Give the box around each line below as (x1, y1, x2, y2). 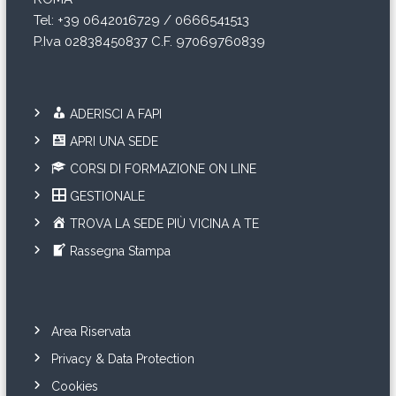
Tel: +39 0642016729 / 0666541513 (33, 11, 249, 28)
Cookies (50, 378, 98, 393)
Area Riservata (50, 324, 131, 339)
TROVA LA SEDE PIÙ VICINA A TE (70, 216, 260, 231)
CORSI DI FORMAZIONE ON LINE (70, 161, 257, 176)
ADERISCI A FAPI (70, 106, 163, 121)
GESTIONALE (70, 188, 146, 203)
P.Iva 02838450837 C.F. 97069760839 (33, 33, 265, 49)
